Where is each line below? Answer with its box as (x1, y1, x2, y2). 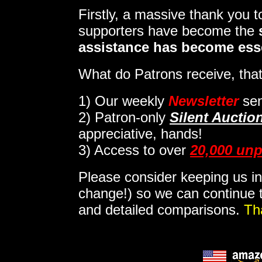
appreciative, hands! (78, 126, 202, 142)
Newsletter (168, 93, 239, 109)
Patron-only (95, 109, 170, 125)
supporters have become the (78, 23, 258, 39)
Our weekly (95, 93, 168, 109)
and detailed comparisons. (78, 202, 244, 218)
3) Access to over (78, 142, 190, 158)
